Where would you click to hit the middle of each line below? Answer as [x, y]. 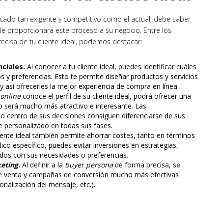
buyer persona [88, 165]
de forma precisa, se [147, 165]
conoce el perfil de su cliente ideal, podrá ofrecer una [106, 96]
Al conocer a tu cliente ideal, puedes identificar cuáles [111, 67]
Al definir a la [41, 165]
